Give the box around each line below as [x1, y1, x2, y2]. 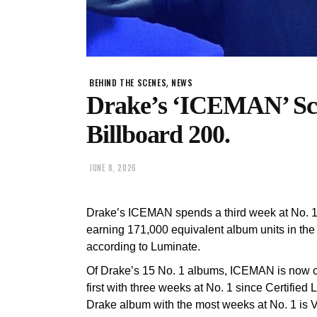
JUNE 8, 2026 [89, 162, 137, 174]
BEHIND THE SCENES [89, 76, 167, 89]
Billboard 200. [86, 120, 230, 149]
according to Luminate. [86, 240, 200, 253]
